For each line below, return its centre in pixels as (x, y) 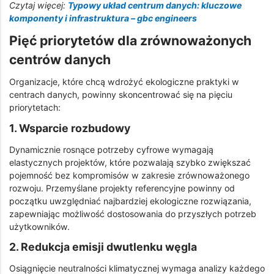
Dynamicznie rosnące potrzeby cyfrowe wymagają (111, 149)
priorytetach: (35, 108)
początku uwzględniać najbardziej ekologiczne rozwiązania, (130, 201)
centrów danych (60, 59)
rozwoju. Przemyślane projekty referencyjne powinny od (122, 188)
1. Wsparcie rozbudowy (70, 128)
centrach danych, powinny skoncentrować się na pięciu (121, 95)
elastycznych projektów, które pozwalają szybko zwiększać (130, 162)
